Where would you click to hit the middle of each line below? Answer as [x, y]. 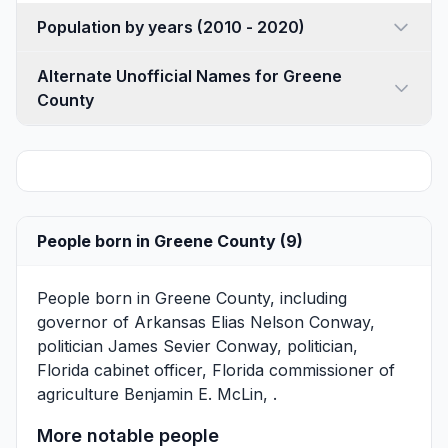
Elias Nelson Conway [290, 321]
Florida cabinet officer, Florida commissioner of [216, 369]
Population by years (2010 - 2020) [251, 26]
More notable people [128, 435]
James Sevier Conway [192, 345]
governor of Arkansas [124, 321]
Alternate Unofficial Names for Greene [189, 75]
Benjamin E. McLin [193, 393]
